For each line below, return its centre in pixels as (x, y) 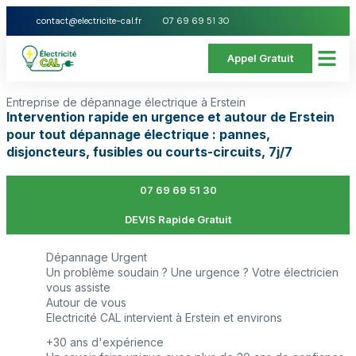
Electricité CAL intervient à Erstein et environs (164, 317)
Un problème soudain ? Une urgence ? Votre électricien (192, 272)
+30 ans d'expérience (105, 342)
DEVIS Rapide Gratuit (178, 219)
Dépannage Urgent (97, 257)
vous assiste (78, 287)
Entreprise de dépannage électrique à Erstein (126, 102)
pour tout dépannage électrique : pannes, (138, 134)
